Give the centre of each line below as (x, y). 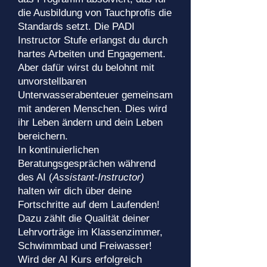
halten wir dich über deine (75, 191)
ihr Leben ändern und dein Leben (90, 122)
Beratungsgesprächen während (87, 164)
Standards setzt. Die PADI (76, 27)
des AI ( (35, 177)
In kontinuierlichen (58, 150)
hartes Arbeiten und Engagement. (92, 54)
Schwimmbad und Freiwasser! (85, 246)
